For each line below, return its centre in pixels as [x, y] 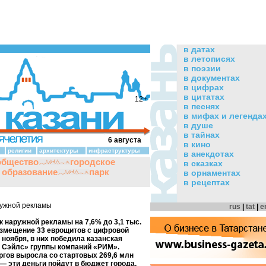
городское [93, 162]
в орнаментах [212, 173]
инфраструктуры [114, 151]
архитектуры [59, 151]
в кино [197, 144]
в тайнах [202, 135]
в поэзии [202, 68]
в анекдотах [209, 154]
